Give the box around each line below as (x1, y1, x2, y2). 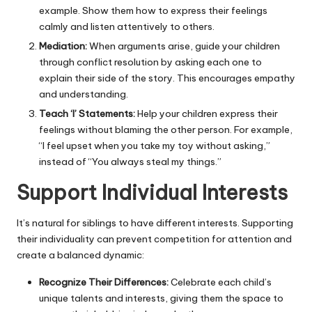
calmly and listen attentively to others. (39, 20, 214, 33)
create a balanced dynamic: (17, 248, 144, 261)
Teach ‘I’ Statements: (39, 107, 135, 120)
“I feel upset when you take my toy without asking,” (39, 139, 270, 153)
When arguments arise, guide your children (87, 40, 280, 53)
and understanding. (39, 88, 128, 101)
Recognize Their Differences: (39, 275, 169, 288)
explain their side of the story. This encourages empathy (39, 72, 295, 85)
